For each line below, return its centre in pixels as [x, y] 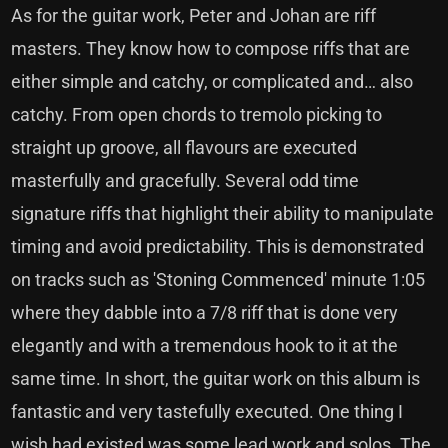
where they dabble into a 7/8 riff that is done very [205, 312]
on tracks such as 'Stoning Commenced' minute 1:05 [218, 279]
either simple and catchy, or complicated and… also [212, 81]
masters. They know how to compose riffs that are [211, 48]
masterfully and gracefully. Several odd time [185, 180]
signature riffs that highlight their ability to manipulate [223, 213]
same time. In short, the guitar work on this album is [216, 378]
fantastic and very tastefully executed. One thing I [207, 411]
